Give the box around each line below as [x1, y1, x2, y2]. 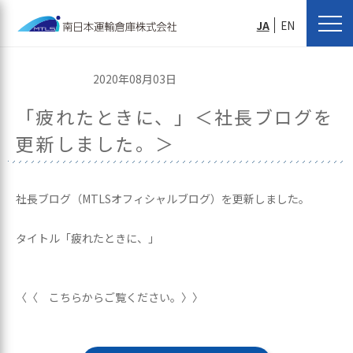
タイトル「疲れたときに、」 [16, 230, 159, 246]
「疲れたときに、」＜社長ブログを [16, 103, 334, 130]
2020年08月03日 [93, 71, 176, 87]
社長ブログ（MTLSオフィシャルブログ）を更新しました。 [16, 191, 310, 206]
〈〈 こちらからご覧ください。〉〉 [16, 289, 203, 305]
